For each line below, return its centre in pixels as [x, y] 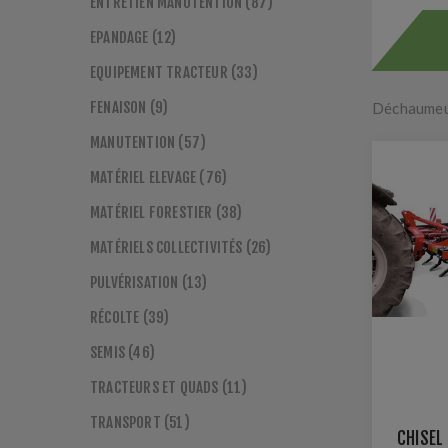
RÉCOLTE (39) [130, 317]
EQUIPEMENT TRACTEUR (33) [174, 72]
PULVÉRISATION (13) [149, 282]
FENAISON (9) [129, 107]
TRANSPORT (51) [140, 422]
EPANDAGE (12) [133, 37]
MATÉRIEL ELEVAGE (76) [159, 177]
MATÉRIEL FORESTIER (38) [166, 212]
